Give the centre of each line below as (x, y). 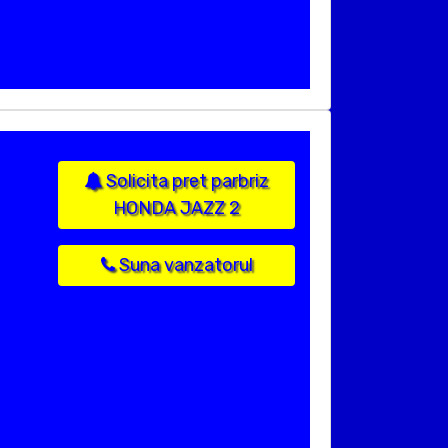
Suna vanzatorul (183, 265)
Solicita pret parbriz (185, 181)
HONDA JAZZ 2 (176, 208)
